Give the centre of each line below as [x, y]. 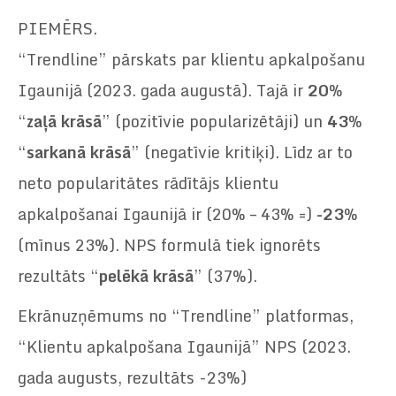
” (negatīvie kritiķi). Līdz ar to [242, 152]
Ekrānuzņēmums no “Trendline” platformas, [186, 316]
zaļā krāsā [64, 122]
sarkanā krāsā [79, 152]
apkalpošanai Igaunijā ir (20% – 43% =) [167, 214]
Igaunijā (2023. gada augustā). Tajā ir [163, 91]
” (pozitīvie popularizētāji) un [214, 122]
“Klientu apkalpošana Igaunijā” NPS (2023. [184, 347]
